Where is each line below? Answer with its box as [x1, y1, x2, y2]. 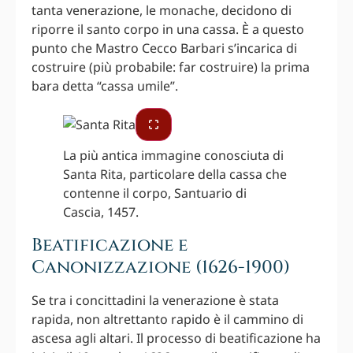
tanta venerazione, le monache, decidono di [32, 2, 292, 20]
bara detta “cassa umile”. [32, 77, 178, 95]
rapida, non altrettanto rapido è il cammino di [32, 310, 303, 329]
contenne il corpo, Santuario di [63, 184, 247, 203]
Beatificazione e [32, 233, 188, 258]
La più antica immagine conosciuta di [63, 147, 284, 165]
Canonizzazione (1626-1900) [32, 255, 290, 280]
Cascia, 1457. [63, 203, 139, 221]
